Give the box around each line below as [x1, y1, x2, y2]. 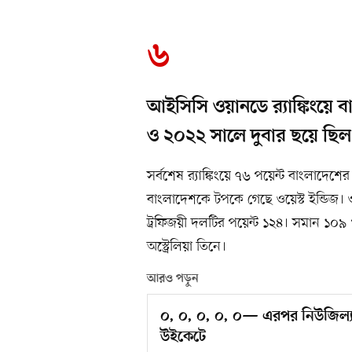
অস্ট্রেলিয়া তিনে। [147, 237, 226, 257]
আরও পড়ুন [147, 272, 199, 287]
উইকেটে [160, 328, 206, 347]
